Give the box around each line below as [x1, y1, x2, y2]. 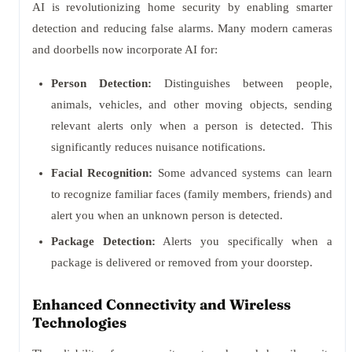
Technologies [32, 313, 126, 332]
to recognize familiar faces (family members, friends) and [51, 188, 332, 200]
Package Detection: [51, 235, 156, 247]
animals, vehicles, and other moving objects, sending [51, 98, 332, 111]
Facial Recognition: [51, 167, 153, 179]
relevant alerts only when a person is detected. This [51, 119, 332, 132]
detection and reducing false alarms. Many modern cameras [32, 22, 332, 35]
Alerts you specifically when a [155, 235, 333, 247]
